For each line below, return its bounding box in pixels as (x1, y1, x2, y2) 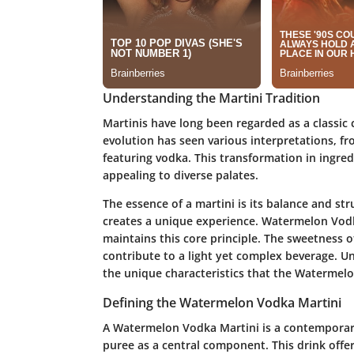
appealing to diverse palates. (102, 167, 258, 183)
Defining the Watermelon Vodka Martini (102, 293, 341, 311)
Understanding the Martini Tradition (102, 88, 320, 107)
